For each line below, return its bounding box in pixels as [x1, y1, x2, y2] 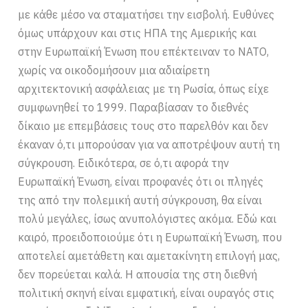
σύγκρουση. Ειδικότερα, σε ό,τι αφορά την [18, 156, 230, 170]
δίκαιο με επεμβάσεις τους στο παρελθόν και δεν [18, 119, 269, 133]
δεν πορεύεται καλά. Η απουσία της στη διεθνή [18, 267, 258, 282]
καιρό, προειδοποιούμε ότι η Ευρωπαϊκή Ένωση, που [18, 230, 283, 245]
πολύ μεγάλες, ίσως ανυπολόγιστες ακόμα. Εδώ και [18, 212, 277, 226]
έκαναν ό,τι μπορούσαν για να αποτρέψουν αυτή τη [18, 137, 280, 152]
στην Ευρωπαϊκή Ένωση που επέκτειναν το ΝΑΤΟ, [18, 45, 269, 59]
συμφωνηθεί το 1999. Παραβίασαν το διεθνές [18, 100, 250, 115]
